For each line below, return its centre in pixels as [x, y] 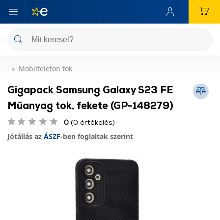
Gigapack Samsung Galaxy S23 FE [90, 89]
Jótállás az [26, 136]
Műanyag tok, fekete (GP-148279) [90, 105]
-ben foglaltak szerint [97, 136]
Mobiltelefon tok [45, 69]
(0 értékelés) [92, 122]
